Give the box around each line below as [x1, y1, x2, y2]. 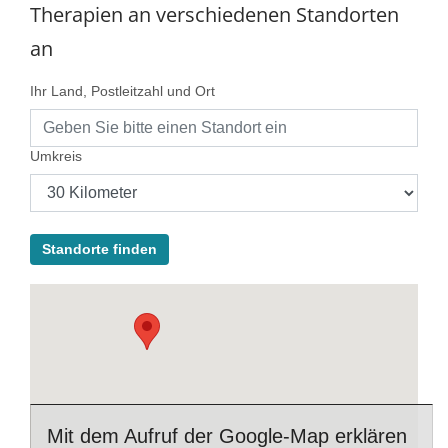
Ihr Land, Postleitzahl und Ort [30, 83, 215, 100]
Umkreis [30, 148, 82, 165]
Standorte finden [42, 241, 157, 258]
